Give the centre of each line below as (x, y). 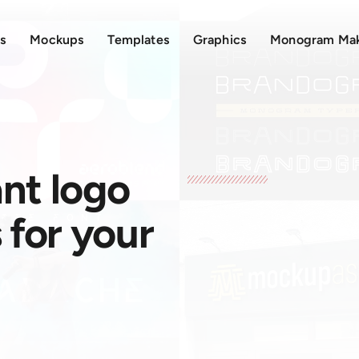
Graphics (220, 40)
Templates (138, 40)
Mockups (57, 40)
